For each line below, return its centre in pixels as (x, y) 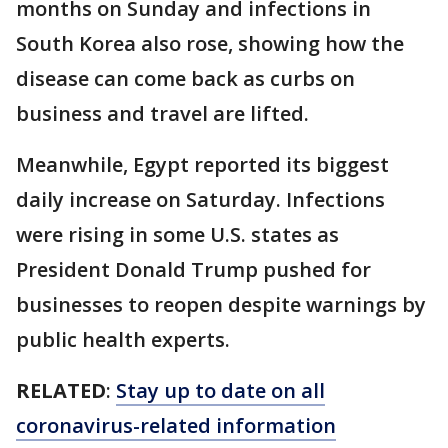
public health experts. (128, 339)
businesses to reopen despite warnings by (221, 304)
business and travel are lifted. (167, 113)
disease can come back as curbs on (185, 78)
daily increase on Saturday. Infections (200, 199)
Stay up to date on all (220, 390)
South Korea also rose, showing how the (210, 43)
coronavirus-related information (176, 425)
